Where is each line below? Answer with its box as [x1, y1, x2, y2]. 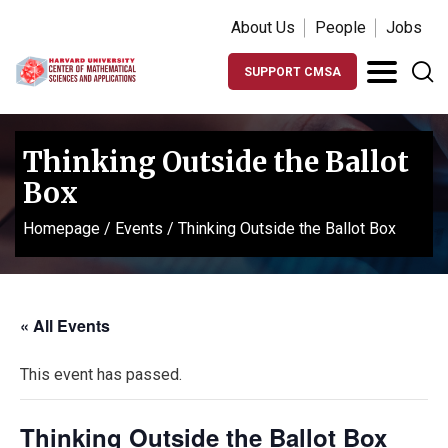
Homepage [23, 219, 100, 238]
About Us [231, 18, 295, 37]
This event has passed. [20, 365, 182, 384]
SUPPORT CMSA [244, 65, 341, 79]
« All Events [20, 314, 110, 337]
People [315, 18, 366, 37]
